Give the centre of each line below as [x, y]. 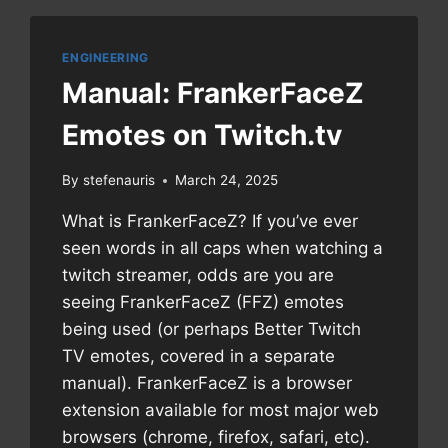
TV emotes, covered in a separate [199, 356]
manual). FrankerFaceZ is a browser [207, 383]
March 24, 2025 [226, 180]
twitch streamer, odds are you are [198, 275]
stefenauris [118, 180]
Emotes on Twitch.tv [202, 135]
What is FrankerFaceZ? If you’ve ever [210, 221]
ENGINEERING [105, 57]
